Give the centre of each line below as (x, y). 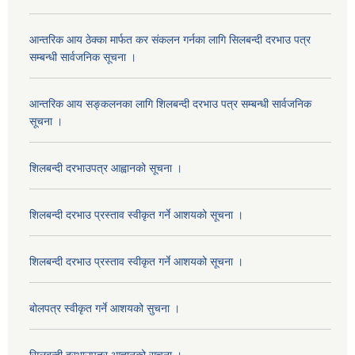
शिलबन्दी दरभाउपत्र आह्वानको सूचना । (106, 168)
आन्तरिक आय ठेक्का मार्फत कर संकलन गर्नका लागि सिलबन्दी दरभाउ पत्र (170, 40)
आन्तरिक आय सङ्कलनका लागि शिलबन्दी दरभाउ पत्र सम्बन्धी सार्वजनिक (170, 104)
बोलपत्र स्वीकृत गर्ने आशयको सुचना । (105, 309)
